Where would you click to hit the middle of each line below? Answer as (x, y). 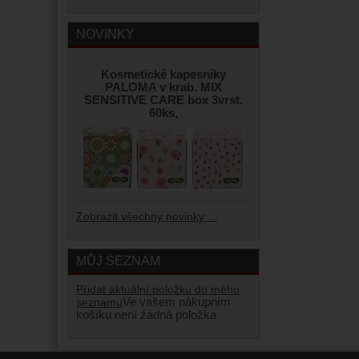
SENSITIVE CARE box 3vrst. (163, 100)
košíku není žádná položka (146, 315)
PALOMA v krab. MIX (163, 87)
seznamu (99, 303)
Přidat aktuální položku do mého (158, 290)
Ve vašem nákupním (177, 302)
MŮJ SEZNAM (118, 260)
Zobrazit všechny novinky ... (147, 217)
